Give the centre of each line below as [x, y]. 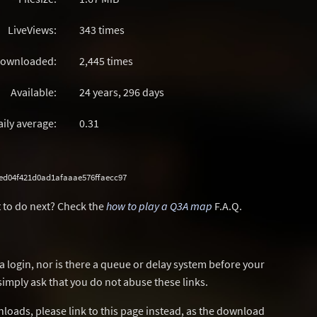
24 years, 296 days [122, 92]
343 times [102, 30]
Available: [34, 92]
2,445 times [106, 61]
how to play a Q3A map [159, 206]
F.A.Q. [227, 206]
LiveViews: [32, 30]
